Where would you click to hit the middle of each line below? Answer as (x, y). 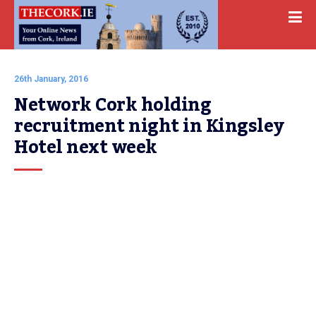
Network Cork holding (113, 105)
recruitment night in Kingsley (149, 126)
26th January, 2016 (51, 79)
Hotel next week (86, 147)
